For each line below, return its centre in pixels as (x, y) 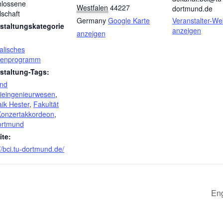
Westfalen (92, 7)
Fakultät (46, 104)
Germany (91, 20)
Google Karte (129, 20)
